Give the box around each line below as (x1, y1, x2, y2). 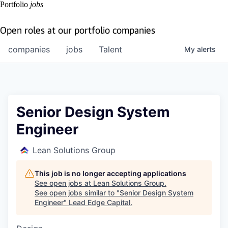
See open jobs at (35, 179, 93, 187)
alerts (197, 45, 216, 53)
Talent (99, 44, 122, 54)
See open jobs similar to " (35, 188, 120, 197)
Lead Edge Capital (69, 198, 130, 207)
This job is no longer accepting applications (35, 169, 186, 178)
